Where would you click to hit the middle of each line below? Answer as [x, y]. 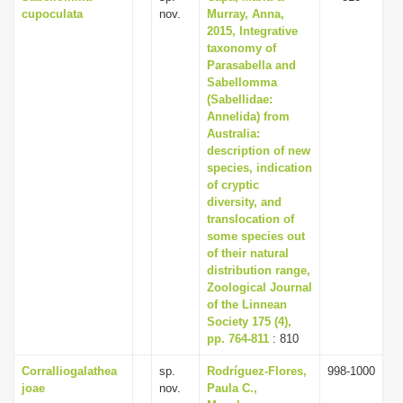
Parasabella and [251, 65]
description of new [259, 151]
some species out [256, 236]
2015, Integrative [252, 31]
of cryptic [233, 185]
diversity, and [244, 202]
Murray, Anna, [246, 14]
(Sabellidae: [240, 99]
